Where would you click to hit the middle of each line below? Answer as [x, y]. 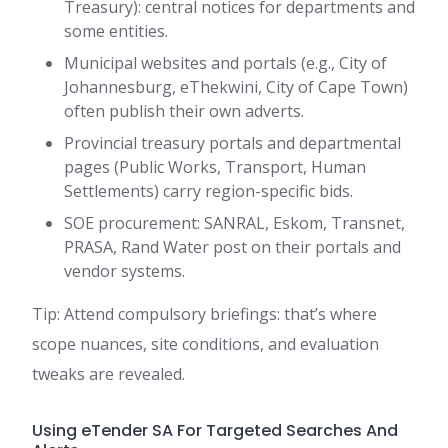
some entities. [116, 31]
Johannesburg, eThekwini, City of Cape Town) [236, 87]
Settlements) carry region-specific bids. [208, 191]
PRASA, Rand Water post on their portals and [232, 247]
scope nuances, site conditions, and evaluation [205, 344]
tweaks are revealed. [108, 374]
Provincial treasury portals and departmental [232, 143]
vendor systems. [124, 271]
